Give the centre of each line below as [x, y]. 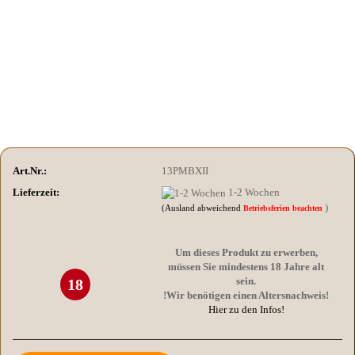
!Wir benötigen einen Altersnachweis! [246, 295]
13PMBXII [185, 170]
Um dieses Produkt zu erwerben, [246, 252]
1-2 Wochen [254, 192]
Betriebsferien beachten [284, 208]
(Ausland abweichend [203, 207]
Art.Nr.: [30, 170]
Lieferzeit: [36, 192]
